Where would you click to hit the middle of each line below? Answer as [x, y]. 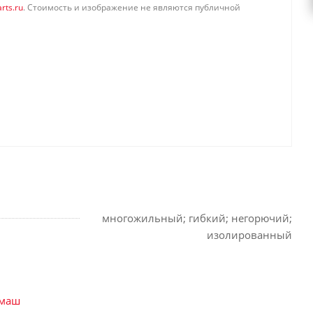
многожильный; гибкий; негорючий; [197, 218]
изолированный [249, 235]
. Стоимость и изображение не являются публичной [132, 7]
